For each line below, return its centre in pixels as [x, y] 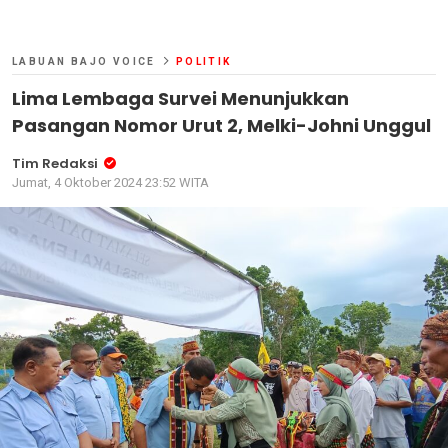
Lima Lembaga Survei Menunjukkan [180, 98]
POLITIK [203, 61]
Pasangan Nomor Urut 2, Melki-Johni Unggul [221, 125]
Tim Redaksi [55, 163]
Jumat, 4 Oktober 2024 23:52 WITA [110, 182]
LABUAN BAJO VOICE [84, 61]
